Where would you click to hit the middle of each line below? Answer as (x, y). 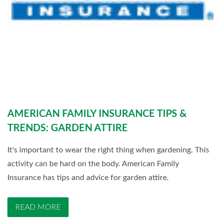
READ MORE (38, 207)
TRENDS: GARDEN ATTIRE (68, 129)
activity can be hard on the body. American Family (93, 164)
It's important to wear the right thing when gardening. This (108, 150)
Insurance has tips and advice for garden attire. (88, 178)
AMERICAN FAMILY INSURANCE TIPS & (97, 114)
